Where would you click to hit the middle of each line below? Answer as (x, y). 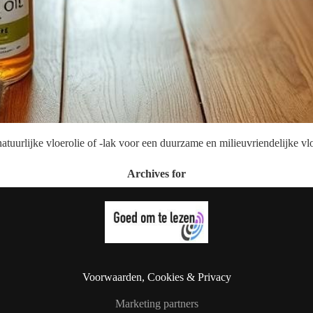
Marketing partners (156, 304)
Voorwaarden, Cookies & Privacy (156, 277)
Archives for (156, 173)
